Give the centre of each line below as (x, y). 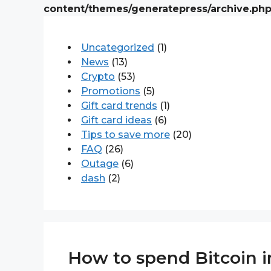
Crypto (98, 77)
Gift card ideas (116, 120)
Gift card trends (119, 106)
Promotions (111, 91)
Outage (100, 164)
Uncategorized (118, 47)
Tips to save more (126, 135)
